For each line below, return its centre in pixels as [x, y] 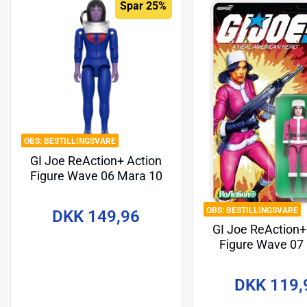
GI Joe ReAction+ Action [96, 161]
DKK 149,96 [96, 216]
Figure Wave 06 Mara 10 [96, 176]
